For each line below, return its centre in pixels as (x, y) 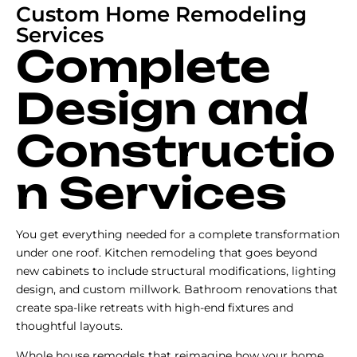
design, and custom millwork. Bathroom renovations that (177, 289)
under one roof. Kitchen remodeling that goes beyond (167, 252)
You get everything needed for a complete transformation (178, 234)
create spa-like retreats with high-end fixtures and (155, 307)
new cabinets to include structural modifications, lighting (176, 271)
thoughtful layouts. (69, 326)
